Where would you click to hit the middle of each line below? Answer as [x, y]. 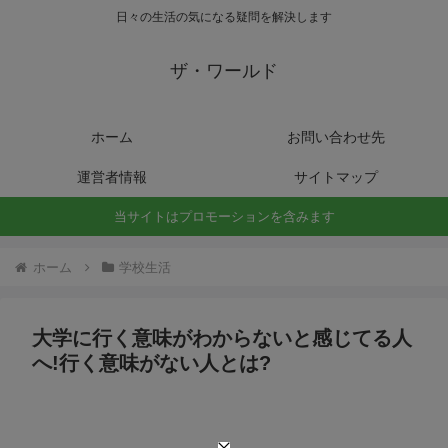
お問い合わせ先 [336, 137]
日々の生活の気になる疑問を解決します [224, 17]
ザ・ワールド [224, 71]
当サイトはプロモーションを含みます [224, 217]
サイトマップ [336, 177]
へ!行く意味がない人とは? [151, 363]
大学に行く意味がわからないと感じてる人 [222, 338]
